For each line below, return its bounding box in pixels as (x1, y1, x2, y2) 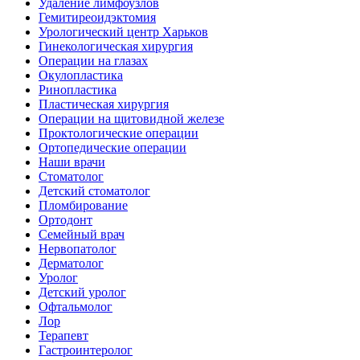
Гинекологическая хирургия (39, 39, 193, 53)
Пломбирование (39, 198, 128, 212)
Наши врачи (39, 154, 105, 169)
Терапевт (39, 328, 88, 342)
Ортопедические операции (39, 140, 186, 154)
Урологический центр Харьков (39, 24, 208, 39)
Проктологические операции (39, 125, 198, 140)
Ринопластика (39, 82, 117, 96)
